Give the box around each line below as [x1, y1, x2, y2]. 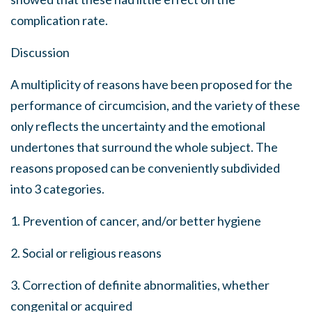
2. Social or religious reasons [10, 245, 162, 260]
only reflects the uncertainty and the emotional [10, 118, 265, 134]
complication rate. [10, 13, 108, 28]
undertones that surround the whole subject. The [10, 139, 278, 155]
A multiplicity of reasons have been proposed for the [10, 77, 292, 92]
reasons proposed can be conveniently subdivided [10, 160, 280, 175]
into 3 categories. [10, 181, 104, 196]
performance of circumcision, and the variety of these [10, 97, 300, 113]
